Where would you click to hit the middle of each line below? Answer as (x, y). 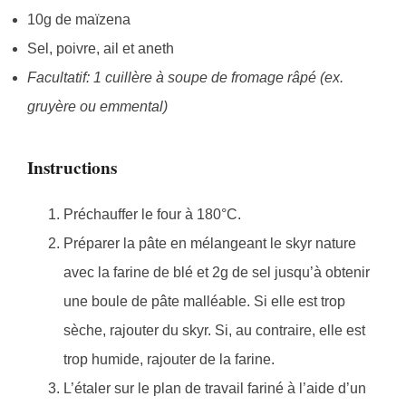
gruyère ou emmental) (97, 107)
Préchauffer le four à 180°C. (152, 214)
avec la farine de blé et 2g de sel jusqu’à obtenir (217, 272)
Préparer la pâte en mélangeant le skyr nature (210, 243)
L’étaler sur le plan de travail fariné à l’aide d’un (215, 388)
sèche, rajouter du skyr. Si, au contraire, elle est (214, 330)
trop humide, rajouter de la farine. (169, 359)
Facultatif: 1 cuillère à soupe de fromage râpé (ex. (185, 78)
